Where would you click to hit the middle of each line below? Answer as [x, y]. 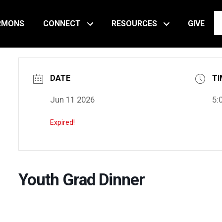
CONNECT [62, 24]
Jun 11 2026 [72, 100]
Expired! [62, 122]
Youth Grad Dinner [81, 180]
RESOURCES [134, 24]
